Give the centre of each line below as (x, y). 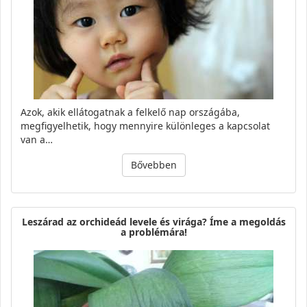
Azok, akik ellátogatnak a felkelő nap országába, (130, 112)
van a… (37, 140)
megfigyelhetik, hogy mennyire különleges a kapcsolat (145, 126)
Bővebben (153, 165)
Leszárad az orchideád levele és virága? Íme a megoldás (153, 222)
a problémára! (153, 232)
